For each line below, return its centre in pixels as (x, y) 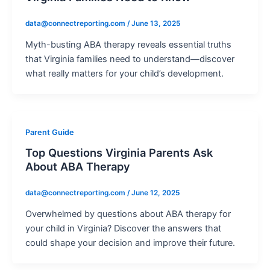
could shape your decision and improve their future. (130, 243)
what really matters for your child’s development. (124, 73)
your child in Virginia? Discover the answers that (123, 229)
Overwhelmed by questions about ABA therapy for (128, 214)
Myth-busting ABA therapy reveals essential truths (128, 44)
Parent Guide (49, 132)
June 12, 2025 (155, 193)
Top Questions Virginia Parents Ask (119, 153)
